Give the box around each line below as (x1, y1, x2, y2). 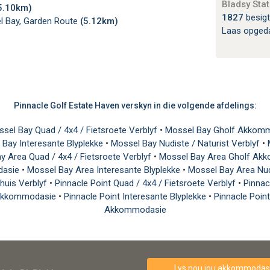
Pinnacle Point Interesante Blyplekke (63, 190, 209, 202)
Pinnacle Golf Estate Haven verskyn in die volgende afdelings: (13, 100, 257, 110)
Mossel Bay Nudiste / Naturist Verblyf (111, 137, 262, 149)
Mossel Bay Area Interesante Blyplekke (27, 164, 183, 175)
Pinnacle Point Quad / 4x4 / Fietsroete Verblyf (55, 177, 238, 189)
